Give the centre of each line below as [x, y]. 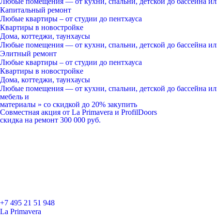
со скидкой [62, 104]
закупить [122, 104]
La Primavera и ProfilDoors [114, 112]
